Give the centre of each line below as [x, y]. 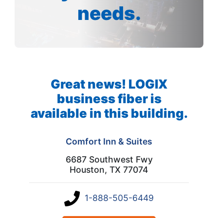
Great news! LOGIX [109, 84]
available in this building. [109, 113]
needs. [109, 13]
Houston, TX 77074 [109, 170]
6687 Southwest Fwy [109, 160]
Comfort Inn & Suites [109, 142]
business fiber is [109, 99]
